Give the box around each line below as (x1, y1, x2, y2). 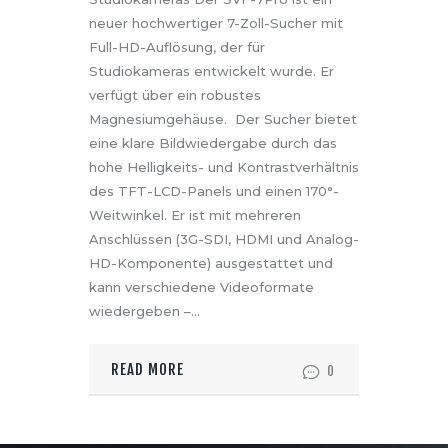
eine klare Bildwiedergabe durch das (89, 135, 337, 152)
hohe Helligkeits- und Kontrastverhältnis (89, 159, 359, 176)
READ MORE (111, 359, 185, 379)
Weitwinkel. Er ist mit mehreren (89, 207, 301, 224)
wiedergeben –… (89, 303, 200, 320)
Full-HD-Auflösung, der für (89, 39, 265, 56)
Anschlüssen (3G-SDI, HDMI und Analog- (89, 231, 359, 248)
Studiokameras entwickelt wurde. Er (89, 63, 334, 80)
